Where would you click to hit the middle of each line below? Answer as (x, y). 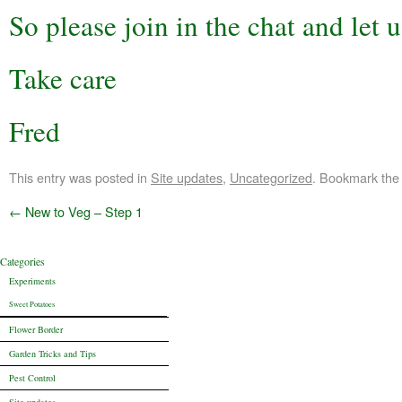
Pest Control (32, 378)
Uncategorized (271, 177)
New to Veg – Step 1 (82, 211)
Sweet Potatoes (32, 304)
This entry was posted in (80, 177)
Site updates (187, 177)
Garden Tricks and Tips (52, 354)
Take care (63, 78)
